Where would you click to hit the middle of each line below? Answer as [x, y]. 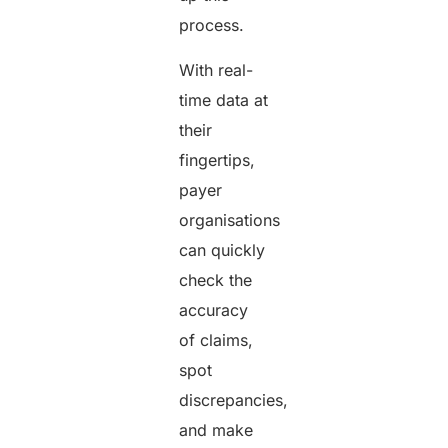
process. [219, 25]
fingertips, [217, 159]
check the [216, 279]
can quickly [222, 249]
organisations [230, 219]
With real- [216, 69]
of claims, [216, 339]
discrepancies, [234, 399]
